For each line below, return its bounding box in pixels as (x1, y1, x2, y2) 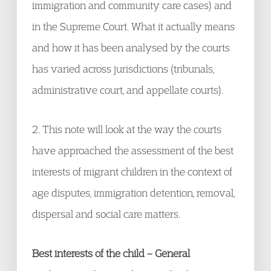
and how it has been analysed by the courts (32, 41, 230, 54)
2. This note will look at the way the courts (32, 123, 221, 135)
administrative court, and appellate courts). (32, 83, 223, 96)
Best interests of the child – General (32, 247, 190, 260)
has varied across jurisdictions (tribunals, (32, 62, 214, 75)
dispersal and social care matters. (32, 207, 180, 220)
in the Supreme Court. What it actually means (32, 20, 235, 33)
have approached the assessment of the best (32, 144, 233, 157)
